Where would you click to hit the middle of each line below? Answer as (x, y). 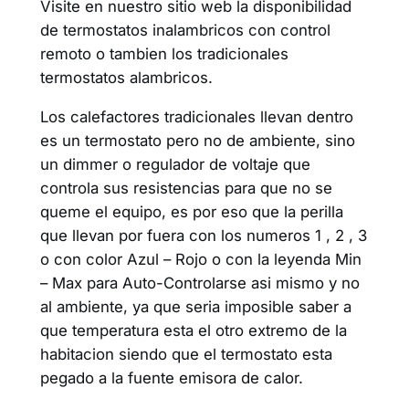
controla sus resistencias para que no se (186, 188)
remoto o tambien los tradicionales (164, 54)
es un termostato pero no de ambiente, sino (197, 140)
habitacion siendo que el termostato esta (186, 354)
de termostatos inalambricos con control (185, 31)
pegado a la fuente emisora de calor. (171, 378)
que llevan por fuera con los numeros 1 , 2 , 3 (203, 235)
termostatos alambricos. (126, 78)
